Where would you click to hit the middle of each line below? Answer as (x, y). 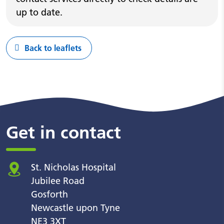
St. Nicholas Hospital (73, 167)
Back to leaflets (53, 48)
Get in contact (63, 132)
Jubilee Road (58, 181)
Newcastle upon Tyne (75, 208)
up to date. (39, 12)
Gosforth (49, 194)
